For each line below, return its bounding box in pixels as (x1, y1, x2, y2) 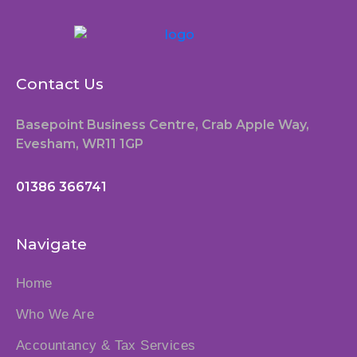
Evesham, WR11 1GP (16, 135, 143, 151)
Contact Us (16, 74, 104, 93)
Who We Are (16, 306, 94, 322)
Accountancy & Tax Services (16, 337, 196, 353)
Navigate (16, 234, 87, 253)
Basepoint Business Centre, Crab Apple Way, (16, 116, 309, 132)
